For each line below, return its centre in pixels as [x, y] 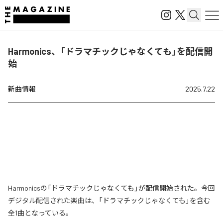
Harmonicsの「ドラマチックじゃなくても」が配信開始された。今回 [111, 188]
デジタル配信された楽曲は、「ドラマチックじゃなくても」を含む [109, 200]
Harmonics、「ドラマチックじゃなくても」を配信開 [110, 51]
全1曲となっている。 [40, 213]
